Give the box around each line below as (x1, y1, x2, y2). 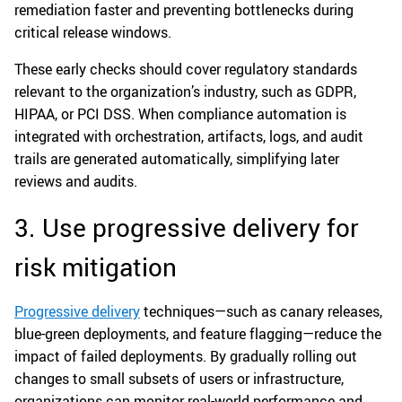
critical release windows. (14, 22, 171, 42)
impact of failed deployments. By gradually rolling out (14, 345, 357, 366)
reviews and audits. (14, 170, 137, 191)
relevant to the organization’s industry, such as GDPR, (14, 81, 356, 101)
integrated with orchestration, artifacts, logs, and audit (14, 126, 363, 146)
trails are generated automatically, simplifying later (14, 148, 339, 169)
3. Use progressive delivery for (14, 209, 359, 244)
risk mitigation (14, 249, 177, 284)
